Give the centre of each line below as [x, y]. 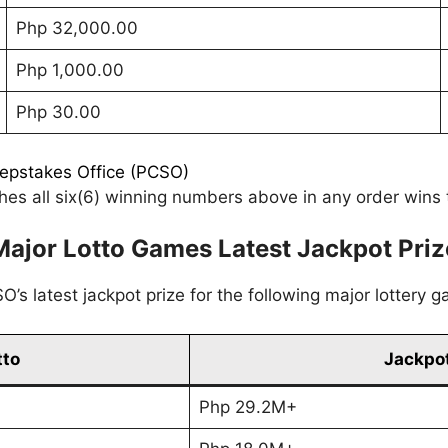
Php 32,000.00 [76, 28]
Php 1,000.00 [69, 70]
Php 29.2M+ [247, 406]
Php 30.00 [58, 112]
